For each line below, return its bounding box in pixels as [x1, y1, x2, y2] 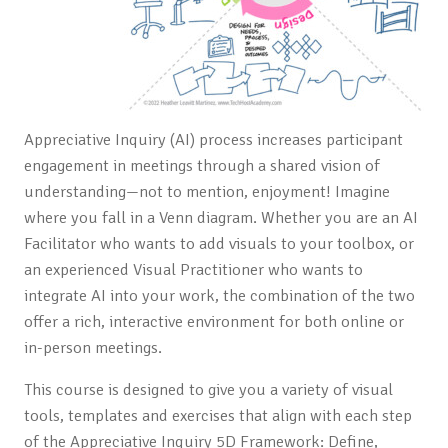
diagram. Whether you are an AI [196, 207, 418, 229]
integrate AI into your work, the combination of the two [23, 285, 415, 307]
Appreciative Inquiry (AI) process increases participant [23, 129, 403, 151]
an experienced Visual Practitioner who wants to [23, 259, 363, 281]
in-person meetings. [23, 337, 162, 359]
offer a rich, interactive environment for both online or [23, 311, 404, 333]
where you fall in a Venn [23, 207, 197, 229]
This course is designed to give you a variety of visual [23, 379, 393, 401]
